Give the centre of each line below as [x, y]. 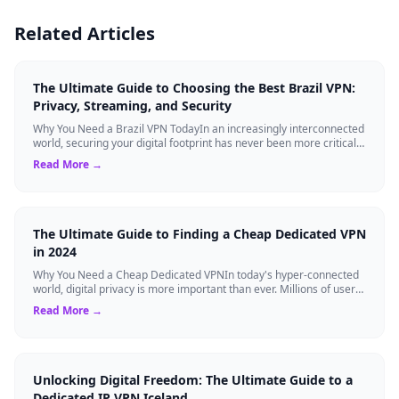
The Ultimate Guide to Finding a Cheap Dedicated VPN [199, 233]
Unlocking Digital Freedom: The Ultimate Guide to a [193, 379]
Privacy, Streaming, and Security [132, 105]
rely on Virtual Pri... [79, 303]
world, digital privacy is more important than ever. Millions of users [197, 289]
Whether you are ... [80, 157]
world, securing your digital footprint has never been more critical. [196, 142]
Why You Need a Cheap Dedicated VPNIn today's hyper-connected [196, 274]
